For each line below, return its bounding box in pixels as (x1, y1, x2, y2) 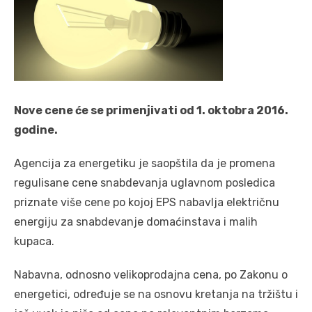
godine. (14, 123, 58, 136)
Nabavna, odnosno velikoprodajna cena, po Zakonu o (14, 267, 288, 281)
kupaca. (14, 234, 54, 248)
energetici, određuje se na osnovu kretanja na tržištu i (14, 287, 298, 301)
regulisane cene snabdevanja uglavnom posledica (14, 175, 275, 189)
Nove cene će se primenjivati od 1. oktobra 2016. (14, 103, 288, 117)
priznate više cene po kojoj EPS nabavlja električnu (14, 195, 279, 209)
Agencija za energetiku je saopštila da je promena (14, 156, 275, 170)
